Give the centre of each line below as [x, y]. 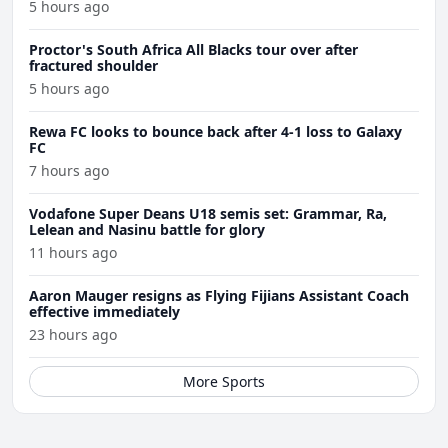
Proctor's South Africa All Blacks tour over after [193, 50]
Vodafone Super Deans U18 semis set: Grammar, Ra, [208, 214]
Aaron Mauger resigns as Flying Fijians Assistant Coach [219, 296]
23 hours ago [73, 335]
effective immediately [104, 312]
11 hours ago [73, 253]
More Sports [224, 382]
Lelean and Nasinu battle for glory [147, 230]
